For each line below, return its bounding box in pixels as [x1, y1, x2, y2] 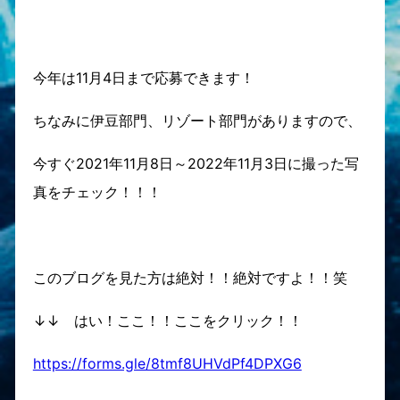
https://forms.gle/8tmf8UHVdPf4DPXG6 [32, 354, 302, 372]
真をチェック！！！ [32, 183, 162, 201]
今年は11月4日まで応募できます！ [32, 69, 254, 87]
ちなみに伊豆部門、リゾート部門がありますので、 [32, 112, 362, 129]
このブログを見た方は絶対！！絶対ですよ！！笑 [32, 269, 347, 287]
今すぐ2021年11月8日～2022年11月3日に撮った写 [32, 154, 359, 172]
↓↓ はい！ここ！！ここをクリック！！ [32, 312, 303, 329]
